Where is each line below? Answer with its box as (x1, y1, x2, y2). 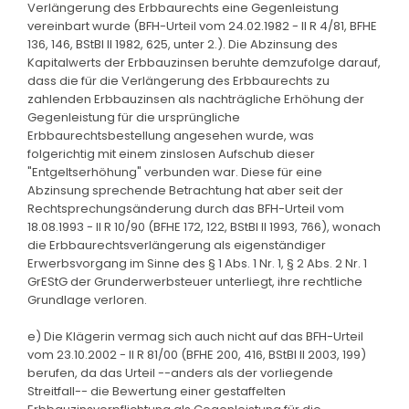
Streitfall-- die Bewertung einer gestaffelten (27, 382, 286, 400)
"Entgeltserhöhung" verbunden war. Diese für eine (27, 163, 322, 181)
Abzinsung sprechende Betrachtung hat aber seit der (27, 181, 343, 199)
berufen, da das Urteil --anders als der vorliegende (27, 363, 333, 382)
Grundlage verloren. (27, 290, 147, 309)
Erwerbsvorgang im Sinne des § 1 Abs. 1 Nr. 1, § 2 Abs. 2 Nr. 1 (27, 254, 367, 272)
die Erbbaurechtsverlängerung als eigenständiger (27, 236, 326, 254)
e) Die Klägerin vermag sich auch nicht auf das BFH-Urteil (27, 327, 363, 345)
